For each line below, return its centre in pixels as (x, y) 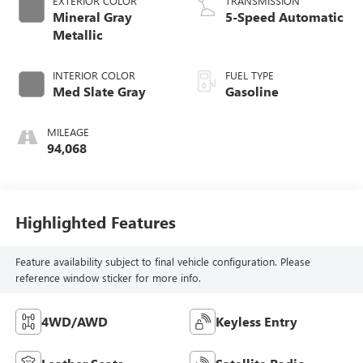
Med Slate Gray (99, 91)
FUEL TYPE (250, 75)
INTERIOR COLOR (94, 75)
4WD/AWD (74, 322)
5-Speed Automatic (284, 16)
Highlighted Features (95, 222)
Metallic (77, 34)
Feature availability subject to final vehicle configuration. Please (162, 262)
